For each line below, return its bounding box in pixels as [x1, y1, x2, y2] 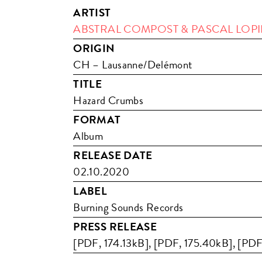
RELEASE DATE [73, 147, 153, 163]
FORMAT [73, 111, 121, 127]
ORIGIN [73, 40, 115, 56]
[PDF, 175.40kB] [153, 235, 233, 251]
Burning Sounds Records [73, 199, 184, 215]
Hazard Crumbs [73, 92, 144, 108]
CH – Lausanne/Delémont [73, 56, 193, 73]
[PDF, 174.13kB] [73, 235, 149, 251]
